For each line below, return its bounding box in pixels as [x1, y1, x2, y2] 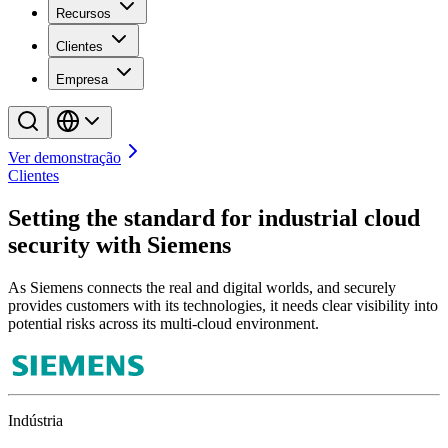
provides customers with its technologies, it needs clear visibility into [8, 296, 438, 314]
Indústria [8, 412, 63, 430]
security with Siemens [8, 231, 231, 258]
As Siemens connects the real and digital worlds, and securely [8, 278, 396, 296]
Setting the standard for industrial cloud [8, 204, 420, 231]
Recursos [56, 6, 111, 21]
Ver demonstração [8, 149, 121, 166]
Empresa [56, 72, 108, 87]
